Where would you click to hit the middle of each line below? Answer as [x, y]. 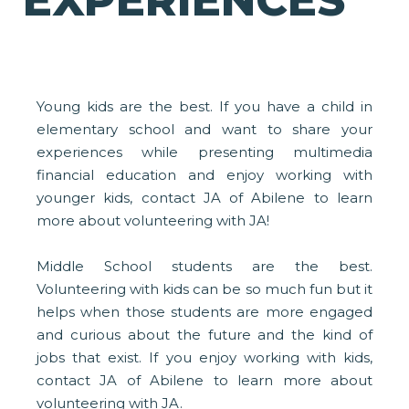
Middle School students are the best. [204, 267]
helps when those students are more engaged [204, 312]
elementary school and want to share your [204, 130]
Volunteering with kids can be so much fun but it [204, 289]
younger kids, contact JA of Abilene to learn [204, 198]
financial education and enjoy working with [204, 175]
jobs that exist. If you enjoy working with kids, [204, 358]
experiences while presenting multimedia [204, 152]
